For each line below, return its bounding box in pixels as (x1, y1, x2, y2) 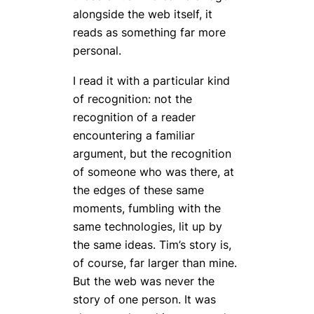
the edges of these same (73, 182, 204, 197)
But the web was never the (73, 273, 214, 288)
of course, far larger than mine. (73, 255, 237, 270)
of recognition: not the (73, 91, 192, 106)
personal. (73, 43, 121, 58)
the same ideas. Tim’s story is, (73, 237, 231, 252)
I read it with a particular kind (73, 73, 230, 88)
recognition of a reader (73, 109, 196, 124)
